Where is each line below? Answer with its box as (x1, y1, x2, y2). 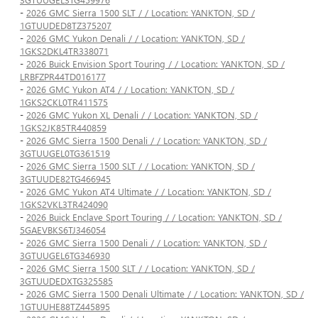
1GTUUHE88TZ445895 (20, 300, 110, 313)
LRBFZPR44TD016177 (20, 70, 106, 83)
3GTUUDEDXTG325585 (20, 275, 113, 287)
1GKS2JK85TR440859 (20, 121, 106, 134)
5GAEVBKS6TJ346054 (20, 224, 106, 236)
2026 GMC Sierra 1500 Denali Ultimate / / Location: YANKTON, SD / (26, 287, 304, 300)
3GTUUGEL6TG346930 (20, 249, 110, 262)
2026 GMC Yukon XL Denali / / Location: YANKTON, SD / (26, 109, 258, 121)
